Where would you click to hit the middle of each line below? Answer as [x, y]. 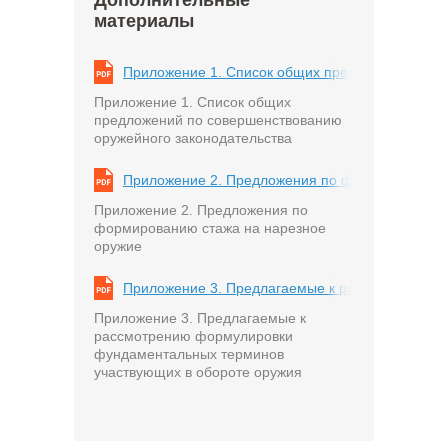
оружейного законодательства [193, 138]
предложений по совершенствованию [218, 120]
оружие [118, 246]
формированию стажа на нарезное [210, 228]
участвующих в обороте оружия [198, 372]
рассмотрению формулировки [193, 336]
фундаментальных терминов [189, 354]
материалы [144, 21]
